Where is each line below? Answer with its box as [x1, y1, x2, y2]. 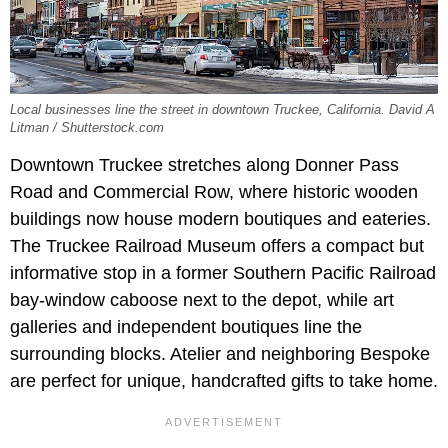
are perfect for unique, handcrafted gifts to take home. [10, 371, 438, 392]
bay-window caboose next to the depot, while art [10, 290, 394, 311]
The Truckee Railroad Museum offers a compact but [10, 236, 424, 257]
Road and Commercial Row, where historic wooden [10, 182, 418, 203]
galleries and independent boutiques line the [10, 317, 362, 338]
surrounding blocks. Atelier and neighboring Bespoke [10, 344, 430, 365]
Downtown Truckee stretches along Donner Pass [10, 155, 399, 176]
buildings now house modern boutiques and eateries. [10, 209, 431, 230]
